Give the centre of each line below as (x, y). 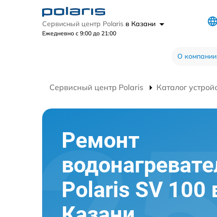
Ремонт (101, 140)
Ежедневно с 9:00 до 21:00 (79, 33)
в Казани (141, 24)
